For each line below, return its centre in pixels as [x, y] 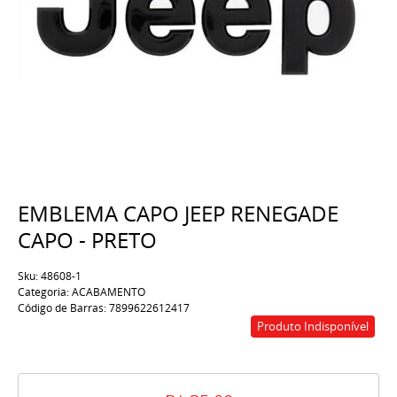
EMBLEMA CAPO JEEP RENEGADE [178, 214]
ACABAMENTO [109, 292]
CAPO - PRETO [87, 240]
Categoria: [43, 292]
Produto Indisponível [313, 327]
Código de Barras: [63, 308]
